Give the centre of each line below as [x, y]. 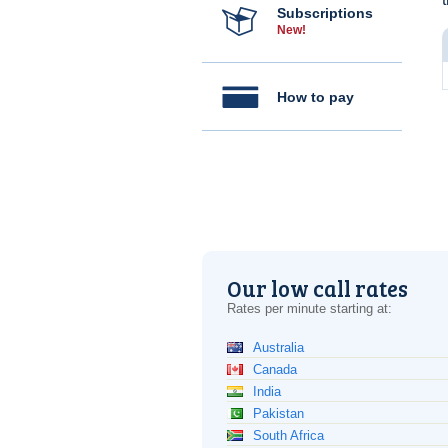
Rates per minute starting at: [309, 308]
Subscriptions [325, 13]
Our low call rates [317, 288]
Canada [275, 369]
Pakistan [278, 413]
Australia [278, 347]
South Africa [288, 435]
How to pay [315, 97]
